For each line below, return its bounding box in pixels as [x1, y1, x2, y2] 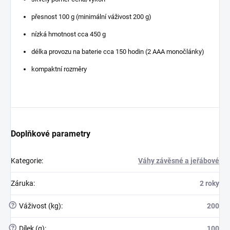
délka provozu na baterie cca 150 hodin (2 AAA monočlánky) [31, 47, 204, 55]
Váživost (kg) [17, 201, 61, 210]
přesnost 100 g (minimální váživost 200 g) [31, 12, 151, 21]
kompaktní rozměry [31, 65, 87, 73]
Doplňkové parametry [11, 128, 90, 139]
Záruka [11, 179, 33, 187]
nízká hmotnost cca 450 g [31, 30, 106, 38]
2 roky [200, 179, 219, 187]
